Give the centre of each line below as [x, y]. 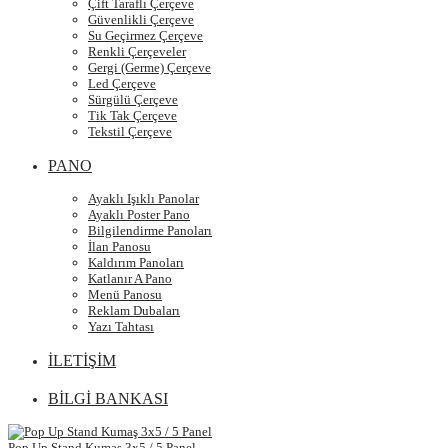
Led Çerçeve [122, 83]
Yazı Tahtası [121, 326]
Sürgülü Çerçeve [133, 99]
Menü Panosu [125, 294]
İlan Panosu [119, 246]
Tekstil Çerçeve [130, 131]
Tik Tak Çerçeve [132, 115]
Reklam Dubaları [134, 310]
